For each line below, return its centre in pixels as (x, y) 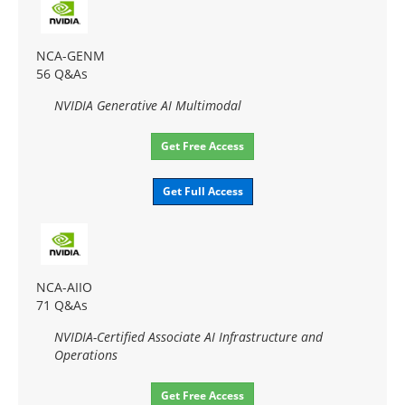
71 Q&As (62, 305)
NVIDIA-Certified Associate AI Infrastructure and (188, 336)
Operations (86, 354)
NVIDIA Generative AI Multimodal (148, 105)
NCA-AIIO (64, 287)
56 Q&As (62, 73)
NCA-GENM (71, 55)
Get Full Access (202, 191)
